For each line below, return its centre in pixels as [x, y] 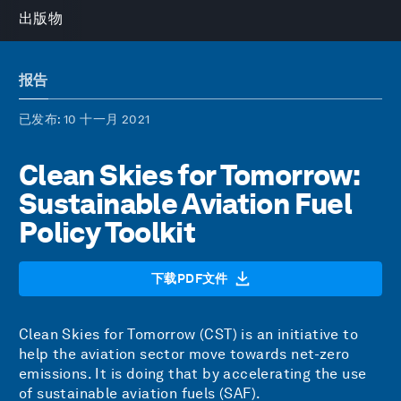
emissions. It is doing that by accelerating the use [193, 374]
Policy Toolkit [107, 232]
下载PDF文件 [190, 278]
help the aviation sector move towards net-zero [184, 354]
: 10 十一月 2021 [104, 119]
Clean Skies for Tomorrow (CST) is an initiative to [188, 334]
